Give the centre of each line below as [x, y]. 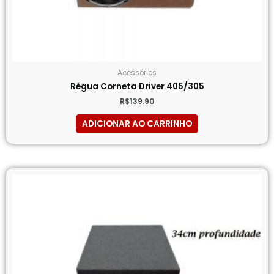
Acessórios [137, 72]
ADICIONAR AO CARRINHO [137, 124]
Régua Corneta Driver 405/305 [137, 87]
